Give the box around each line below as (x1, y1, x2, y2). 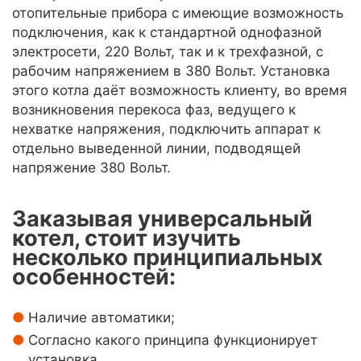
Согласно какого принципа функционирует (28, 332, 317, 348)
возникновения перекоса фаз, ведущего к (12, 102, 296, 118)
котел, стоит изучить (12, 225, 241, 251)
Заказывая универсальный (12, 205, 313, 232)
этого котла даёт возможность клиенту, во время (12, 82, 347, 98)
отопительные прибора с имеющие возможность (12, 5, 343, 21)
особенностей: (12, 263, 176, 290)
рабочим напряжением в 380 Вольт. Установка (12, 63, 330, 79)
